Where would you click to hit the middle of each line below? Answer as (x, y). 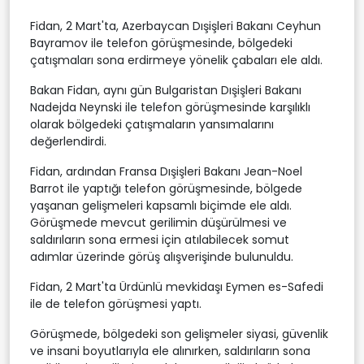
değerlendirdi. (68, 141)
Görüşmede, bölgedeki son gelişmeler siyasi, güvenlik (179, 334)
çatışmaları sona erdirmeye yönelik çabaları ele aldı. (176, 60)
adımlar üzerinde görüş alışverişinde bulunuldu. (162, 256)
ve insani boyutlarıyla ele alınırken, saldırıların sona (170, 351)
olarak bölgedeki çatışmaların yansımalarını (152, 124)
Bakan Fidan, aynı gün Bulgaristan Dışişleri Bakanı (166, 90)
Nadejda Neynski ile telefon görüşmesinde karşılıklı (170, 107)
